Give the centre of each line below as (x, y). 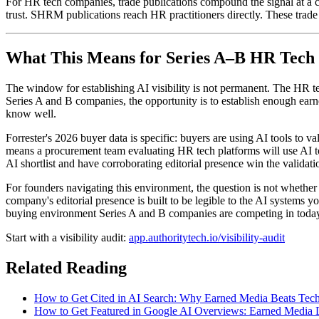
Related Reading (66, 267)
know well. (31, 113)
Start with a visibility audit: (67, 237)
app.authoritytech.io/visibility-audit (207, 237)
